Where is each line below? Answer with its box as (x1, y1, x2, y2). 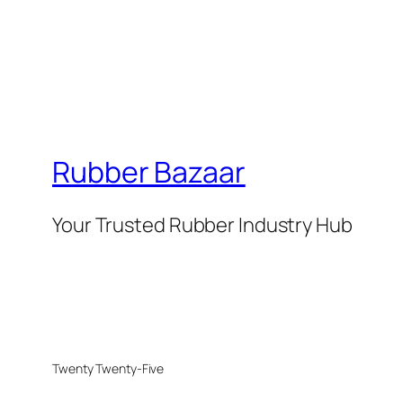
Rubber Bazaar (52, 151, 246, 192)
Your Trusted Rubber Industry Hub (52, 211, 353, 239)
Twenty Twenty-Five (52, 360, 165, 378)
